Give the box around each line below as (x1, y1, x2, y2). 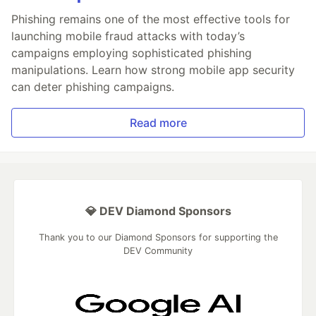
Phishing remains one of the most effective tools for (11, 11, 290, 26)
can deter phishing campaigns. (11, 79, 174, 94)
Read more (129, 115, 187, 130)
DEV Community (123, 245, 193, 256)
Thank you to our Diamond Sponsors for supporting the (38, 231, 278, 243)
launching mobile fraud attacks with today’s (11, 28, 245, 43)
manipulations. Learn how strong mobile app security (11, 62, 295, 77)
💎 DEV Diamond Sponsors (85, 203, 231, 218)
